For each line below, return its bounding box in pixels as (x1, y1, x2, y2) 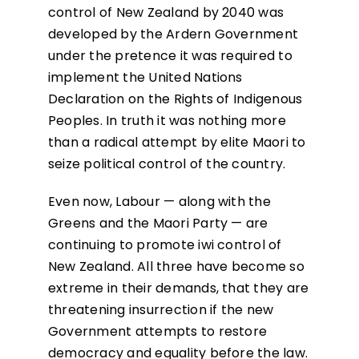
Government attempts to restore (47, 322, 268, 341)
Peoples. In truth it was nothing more (47, 111, 286, 131)
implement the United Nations (47, 68, 243, 87)
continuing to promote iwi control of (47, 236, 282, 255)
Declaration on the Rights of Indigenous (47, 90, 303, 109)
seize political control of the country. (47, 155, 292, 174)
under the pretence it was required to (47, 46, 292, 66)
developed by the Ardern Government (47, 25, 299, 44)
